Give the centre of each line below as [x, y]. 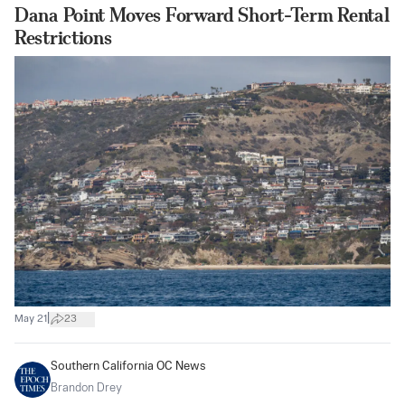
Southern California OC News [128, 367]
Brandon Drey [86, 389]
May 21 [31, 319]
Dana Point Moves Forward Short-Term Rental [202, 14]
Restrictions [63, 37]
